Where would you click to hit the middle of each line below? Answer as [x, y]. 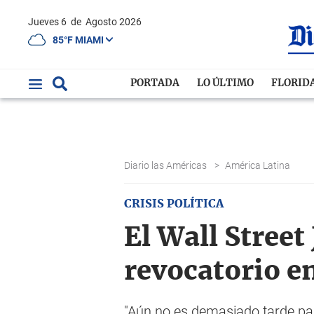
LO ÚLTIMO [226, 83]
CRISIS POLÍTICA [174, 204]
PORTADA [155, 83]
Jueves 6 [51, 22]
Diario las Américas [166, 165]
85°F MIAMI [79, 40]
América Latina [259, 165]
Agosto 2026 [114, 22]
